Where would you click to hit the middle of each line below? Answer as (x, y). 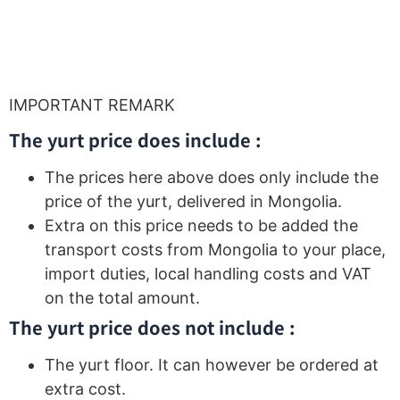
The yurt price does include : (135, 140)
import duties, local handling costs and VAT (208, 274)
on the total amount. (122, 298)
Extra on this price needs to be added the (201, 226)
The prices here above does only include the (212, 178)
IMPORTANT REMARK (92, 104)
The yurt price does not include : (152, 328)
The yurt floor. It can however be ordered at (212, 365)
